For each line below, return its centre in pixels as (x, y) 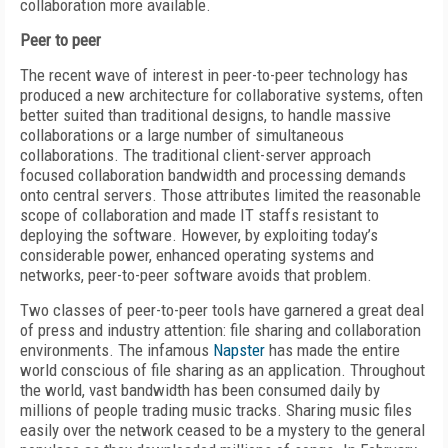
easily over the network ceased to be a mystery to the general (222, 430)
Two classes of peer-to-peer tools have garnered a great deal (222, 310)
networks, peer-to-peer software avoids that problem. (196, 275)
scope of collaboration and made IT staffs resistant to (199, 215)
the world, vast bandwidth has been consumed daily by (200, 390)
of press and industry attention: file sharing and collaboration (220, 330)
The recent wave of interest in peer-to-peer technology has (214, 75)
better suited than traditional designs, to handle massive (205, 115)
